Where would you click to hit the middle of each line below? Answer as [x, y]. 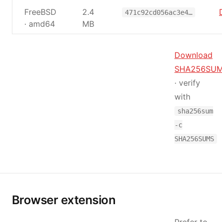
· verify [187, 83]
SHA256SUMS [194, 139]
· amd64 [40, 24]
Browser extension [64, 200]
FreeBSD [40, 12]
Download [194, 55]
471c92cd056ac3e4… [159, 12]
